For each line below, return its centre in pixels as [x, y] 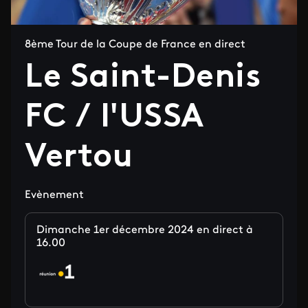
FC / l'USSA [114, 118]
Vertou [79, 158]
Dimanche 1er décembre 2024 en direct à [145, 230]
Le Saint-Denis [143, 78]
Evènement [54, 195]
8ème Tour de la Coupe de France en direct [135, 45]
